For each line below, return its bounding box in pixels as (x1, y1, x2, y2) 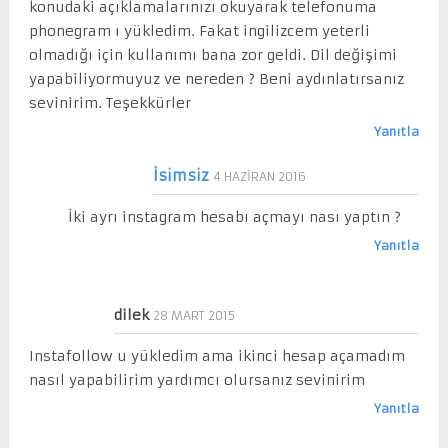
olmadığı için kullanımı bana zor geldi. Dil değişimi (28, 45, 397, 64)
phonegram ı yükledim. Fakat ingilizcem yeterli (28, 21, 370, 40)
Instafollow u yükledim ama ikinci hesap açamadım (28, 346, 405, 365)
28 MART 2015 (152, 307, 235, 323)
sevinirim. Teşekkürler (28, 93, 191, 112)
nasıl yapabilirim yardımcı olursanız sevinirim (28, 370, 365, 389)
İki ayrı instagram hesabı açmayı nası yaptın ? (67, 207, 401, 226)
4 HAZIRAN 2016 (212, 168, 306, 184)
